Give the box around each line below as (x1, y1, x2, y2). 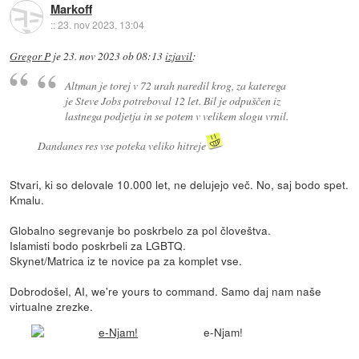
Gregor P (10, 49, 51, 64)
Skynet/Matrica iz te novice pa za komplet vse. (10, 252, 243, 268)
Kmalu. (10, 191, 45, 208)
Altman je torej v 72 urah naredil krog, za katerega (65, 77, 287, 93)
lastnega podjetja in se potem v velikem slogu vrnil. (65, 107, 289, 123)
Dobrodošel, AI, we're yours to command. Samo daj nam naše (10, 282, 322, 299)
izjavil (165, 49, 193, 64)
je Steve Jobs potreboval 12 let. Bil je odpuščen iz (65, 92, 281, 108)
